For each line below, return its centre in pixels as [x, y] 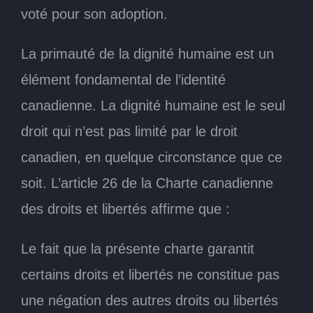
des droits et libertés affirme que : [125, 209]
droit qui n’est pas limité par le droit [129, 131]
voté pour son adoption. [94, 14]
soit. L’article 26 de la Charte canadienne [147, 183]
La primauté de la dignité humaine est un [147, 53]
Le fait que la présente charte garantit [138, 248]
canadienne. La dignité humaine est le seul [153, 105]
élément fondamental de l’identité [123, 79]
